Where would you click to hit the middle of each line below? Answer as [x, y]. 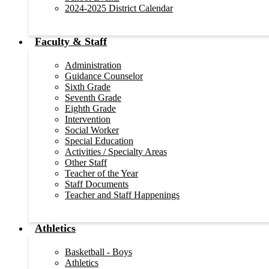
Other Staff [86, 162]
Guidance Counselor [104, 76]
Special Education [99, 141]
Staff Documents [97, 184]
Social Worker [92, 130]
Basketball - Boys [98, 252]
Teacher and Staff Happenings [122, 195]
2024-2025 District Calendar [119, 8]
